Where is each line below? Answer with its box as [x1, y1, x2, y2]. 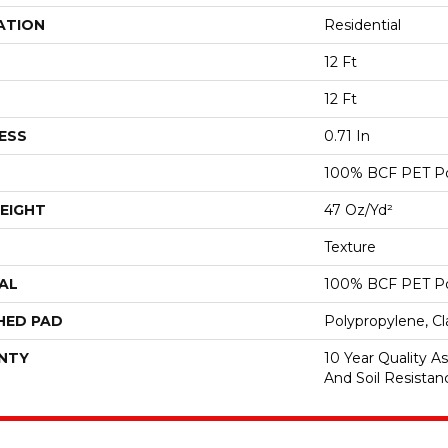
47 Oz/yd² [324, 201, 393, 219]
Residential [324, 16, 401, 34]
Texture [324, 238, 376, 256]
